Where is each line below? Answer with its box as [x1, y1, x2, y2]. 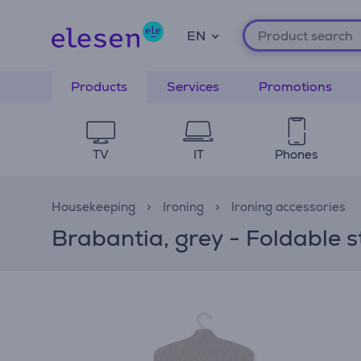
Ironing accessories [231, 199, 346, 214]
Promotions [259, 78, 332, 95]
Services [167, 78, 219, 95]
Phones [274, 147, 318, 162]
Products [71, 78, 127, 95]
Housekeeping [52, 199, 135, 214]
